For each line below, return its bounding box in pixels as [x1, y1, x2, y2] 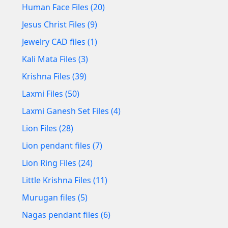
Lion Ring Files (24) [22, 157, 93, 168]
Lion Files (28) [22, 122, 73, 134]
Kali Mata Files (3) [22, 53, 88, 65]
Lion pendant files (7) [22, 139, 102, 151]
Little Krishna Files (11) [22, 174, 107, 186]
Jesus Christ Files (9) [22, 18, 97, 30]
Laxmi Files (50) [22, 88, 79, 99]
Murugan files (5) [22, 191, 88, 203]
